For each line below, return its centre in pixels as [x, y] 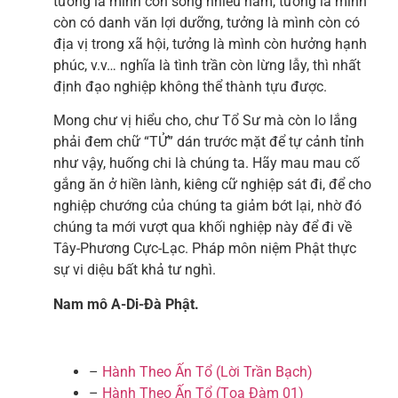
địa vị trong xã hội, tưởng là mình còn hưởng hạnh [210, 44]
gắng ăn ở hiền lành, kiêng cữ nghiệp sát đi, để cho [212, 185]
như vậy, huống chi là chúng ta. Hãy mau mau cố [207, 163]
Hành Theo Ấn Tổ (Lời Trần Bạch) [207, 372]
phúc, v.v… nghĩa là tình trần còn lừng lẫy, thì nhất [207, 65]
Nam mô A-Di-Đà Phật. [131, 304]
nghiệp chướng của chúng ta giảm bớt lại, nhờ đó [207, 206]
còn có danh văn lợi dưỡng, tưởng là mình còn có [207, 22]
